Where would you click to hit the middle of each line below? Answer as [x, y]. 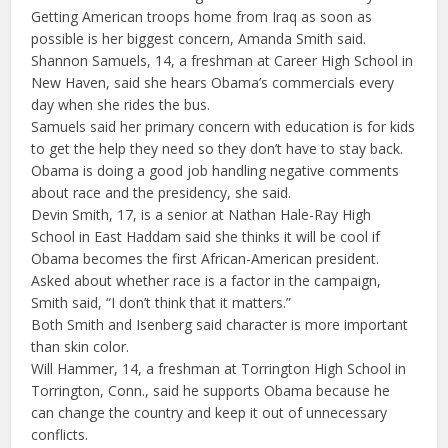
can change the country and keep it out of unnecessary [209, 412]
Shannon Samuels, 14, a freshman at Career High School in [222, 60]
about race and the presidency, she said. [161, 192]
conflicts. [60, 434]
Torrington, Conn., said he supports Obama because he [211, 390]
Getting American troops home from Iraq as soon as [202, 16]
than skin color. [80, 346]
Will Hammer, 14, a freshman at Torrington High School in [219, 368]
